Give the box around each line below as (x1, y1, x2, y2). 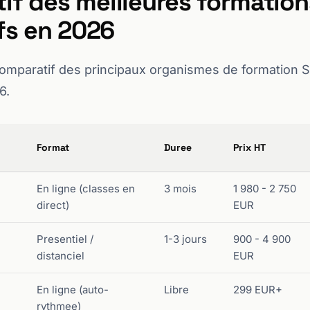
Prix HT (233, 141, 266, 154)
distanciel (37, 249, 84, 262)
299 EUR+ (233, 283, 282, 296)
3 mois (164, 182, 197, 195)
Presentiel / (37, 232, 93, 246)
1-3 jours (164, 232, 207, 246)
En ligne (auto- (37, 283, 109, 296)
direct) (37, 199, 69, 212)
